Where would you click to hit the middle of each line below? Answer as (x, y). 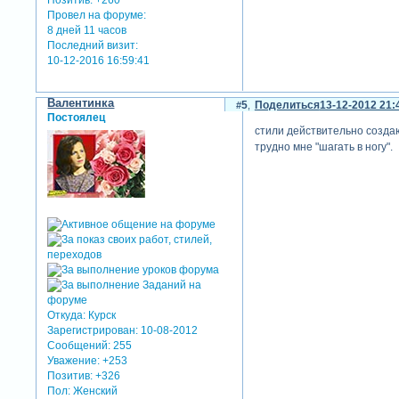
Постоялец (77, 118)
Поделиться (287, 106)
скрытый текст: (330, 227)
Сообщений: (79, 346)
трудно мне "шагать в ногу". (323, 147)
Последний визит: (93, 45)
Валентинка (81, 103)
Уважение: (74, 361)
